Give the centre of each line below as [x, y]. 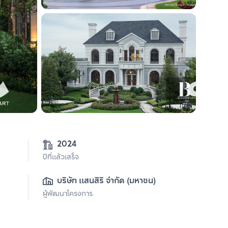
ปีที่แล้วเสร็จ [61, 158]
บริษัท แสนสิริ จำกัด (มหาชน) [106, 181]
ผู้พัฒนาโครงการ [68, 194]
